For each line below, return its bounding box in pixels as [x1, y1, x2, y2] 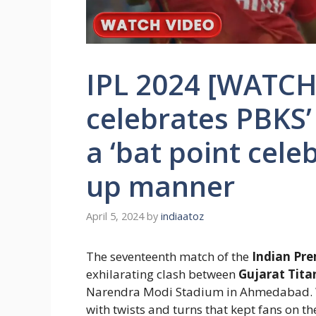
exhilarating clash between [86, 265, 238, 282]
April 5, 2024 [86, 209, 144, 223]
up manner [86, 166, 235, 206]
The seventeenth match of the [86, 248, 252, 265]
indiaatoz [161, 209, 204, 223]
